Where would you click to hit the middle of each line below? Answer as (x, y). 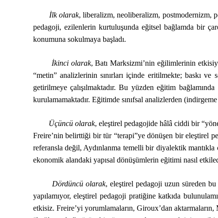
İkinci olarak (62, 63)
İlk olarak (56, 15)
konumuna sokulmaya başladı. (79, 39)
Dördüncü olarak (69, 184)
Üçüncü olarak (64, 123)
